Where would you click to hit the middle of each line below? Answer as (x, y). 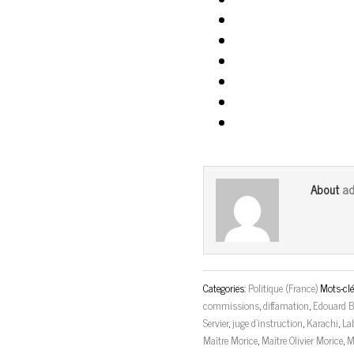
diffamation (286, 305)
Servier (216, 322)
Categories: (226, 288)
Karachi (323, 322)
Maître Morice (231, 340)
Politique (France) (283, 288)
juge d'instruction (268, 322)
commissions (232, 305)
